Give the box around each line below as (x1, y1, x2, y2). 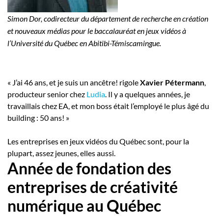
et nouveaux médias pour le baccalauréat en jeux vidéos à (7, 26, 186, 35)
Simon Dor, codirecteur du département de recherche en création (7, 13, 208, 23)
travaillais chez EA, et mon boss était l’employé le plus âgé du (7, 101, 209, 110)
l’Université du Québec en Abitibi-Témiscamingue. (7, 38, 161, 48)
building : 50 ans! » (7, 112, 69, 122)
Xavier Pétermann (140, 77, 204, 87)
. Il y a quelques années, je (105, 89, 190, 99)
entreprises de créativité (7, 177, 178, 196)
